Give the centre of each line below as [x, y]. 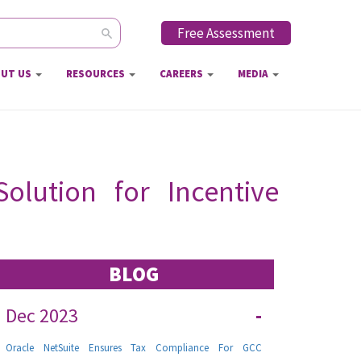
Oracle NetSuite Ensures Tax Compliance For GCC [134, 348]
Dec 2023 [42, 315]
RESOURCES [97, 74]
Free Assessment [226, 33]
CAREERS [183, 74]
